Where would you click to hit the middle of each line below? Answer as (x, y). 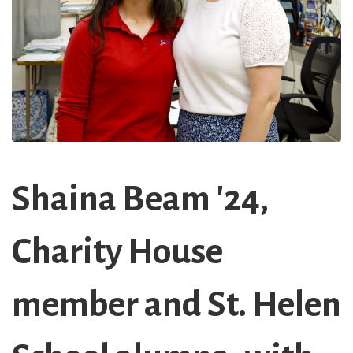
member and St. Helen (176, 305)
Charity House (117, 253)
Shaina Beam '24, (140, 200)
